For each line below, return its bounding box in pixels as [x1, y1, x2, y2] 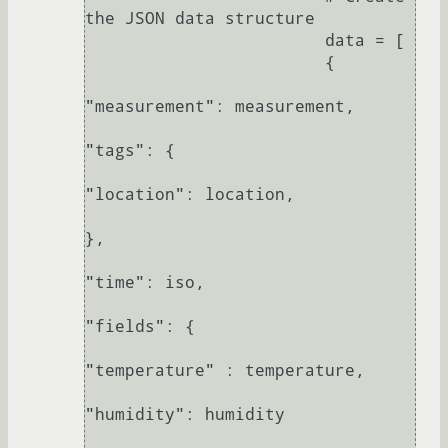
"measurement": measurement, [85, 97, 355, 117]
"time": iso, [85, 273, 205, 293]
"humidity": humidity [85, 405, 285, 425]
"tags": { [85, 141, 175, 161]
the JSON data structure [85, 9, 315, 29]
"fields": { [85, 317, 195, 337]
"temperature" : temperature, [85, 361, 365, 381]
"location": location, [85, 185, 295, 205]
